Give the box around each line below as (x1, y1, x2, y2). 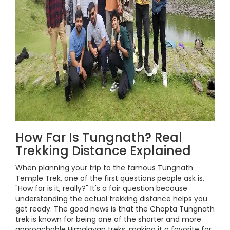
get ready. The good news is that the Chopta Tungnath (15, 204, 215, 214)
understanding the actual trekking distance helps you (15, 194, 207, 204)
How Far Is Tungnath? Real (15, 129, 182, 146)
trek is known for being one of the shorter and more (15, 214, 201, 224)
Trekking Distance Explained (15, 142, 191, 159)
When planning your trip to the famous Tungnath (15, 163, 193, 173)
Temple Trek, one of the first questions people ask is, (15, 173, 204, 183)
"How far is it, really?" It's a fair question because (15, 183, 187, 194)
